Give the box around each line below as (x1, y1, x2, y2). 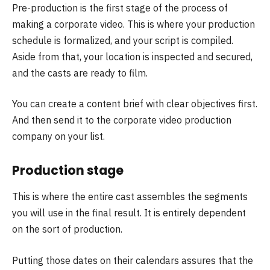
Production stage (12, 161, 124, 179)
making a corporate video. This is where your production (12, 17, 255, 30)
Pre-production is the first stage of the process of (12, 1, 228, 14)
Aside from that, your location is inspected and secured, (12, 50, 253, 63)
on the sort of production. (12, 223, 122, 236)
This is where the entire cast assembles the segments (12, 190, 248, 203)
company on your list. (12, 130, 105, 143)
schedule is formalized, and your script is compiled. (12, 34, 233, 46)
